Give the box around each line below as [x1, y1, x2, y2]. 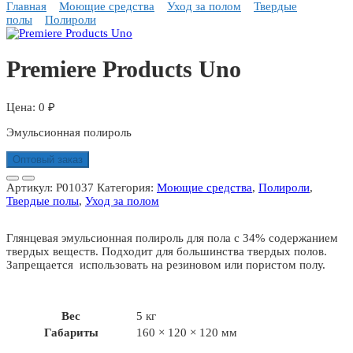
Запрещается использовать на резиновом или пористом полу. [6, 258, 325, 272]
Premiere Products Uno [6, 56, 241, 83]
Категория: [97, 181, 157, 195]
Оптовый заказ [13, 154, 83, 166]
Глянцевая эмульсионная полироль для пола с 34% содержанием [6, 232, 338, 245]
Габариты [43, 326, 98, 340]
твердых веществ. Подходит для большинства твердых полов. [6, 245, 327, 258]
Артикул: [6, 181, 56, 195]
